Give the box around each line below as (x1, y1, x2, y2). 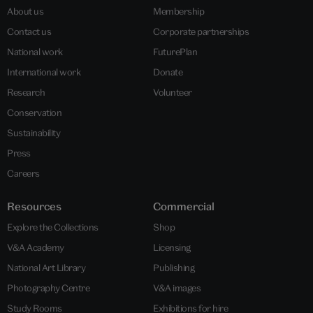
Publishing (153, 261, 194, 273)
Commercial (153, 199, 214, 212)
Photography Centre (7, 282, 89, 293)
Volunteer (153, 86, 192, 98)
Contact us (7, 25, 51, 37)
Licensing (153, 241, 191, 253)
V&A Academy (7, 241, 64, 253)
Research (7, 86, 45, 98)
